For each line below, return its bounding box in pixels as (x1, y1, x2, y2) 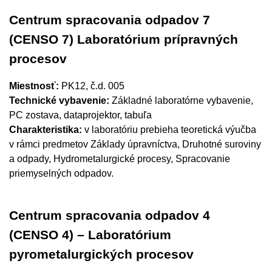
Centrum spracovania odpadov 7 (9, 13, 210, 27)
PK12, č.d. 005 (59, 81, 124, 91)
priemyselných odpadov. (9, 168, 114, 178)
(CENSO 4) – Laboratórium (9, 228, 171, 242)
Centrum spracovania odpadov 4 (9, 208, 210, 223)
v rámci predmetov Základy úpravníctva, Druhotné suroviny (9, 139, 261, 149)
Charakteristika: (9, 124, 82, 135)
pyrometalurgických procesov (9, 247, 194, 262)
